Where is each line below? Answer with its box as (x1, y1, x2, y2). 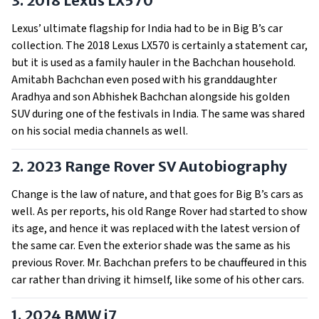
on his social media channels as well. (11, 123, 190, 139)
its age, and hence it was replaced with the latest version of (11, 221, 300, 236)
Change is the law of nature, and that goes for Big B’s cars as (11, 187, 303, 202)
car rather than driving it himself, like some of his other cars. (11, 272, 306, 288)
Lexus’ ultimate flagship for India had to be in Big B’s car (11, 21, 283, 36)
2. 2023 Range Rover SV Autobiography (11, 157, 290, 175)
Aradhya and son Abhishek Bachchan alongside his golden (11, 89, 290, 105)
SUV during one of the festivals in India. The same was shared (11, 106, 305, 122)
